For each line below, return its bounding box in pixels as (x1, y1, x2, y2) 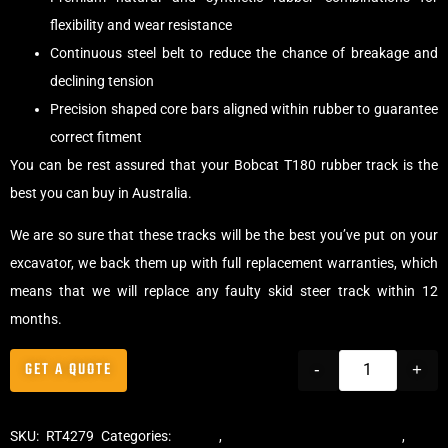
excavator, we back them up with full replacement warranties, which (10, 255, 438, 272)
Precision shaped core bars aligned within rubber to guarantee (50, 100, 438, 117)
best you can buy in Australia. (10, 184, 192, 201)
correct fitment (50, 128, 142, 145)
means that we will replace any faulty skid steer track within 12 (10, 283, 438, 300)
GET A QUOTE (25, 358, 112, 383)
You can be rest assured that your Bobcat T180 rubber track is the (10, 156, 438, 173)
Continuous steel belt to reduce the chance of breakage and (50, 44, 438, 61)
